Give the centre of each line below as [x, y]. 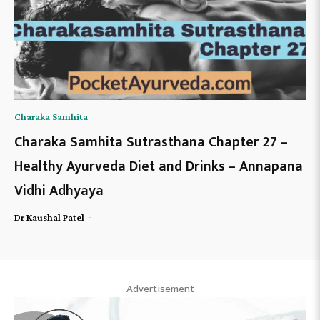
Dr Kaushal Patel [49, 217]
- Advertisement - [160, 289]
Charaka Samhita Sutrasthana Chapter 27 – [151, 142]
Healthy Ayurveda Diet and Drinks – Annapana [159, 166]
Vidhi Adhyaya [59, 190]
